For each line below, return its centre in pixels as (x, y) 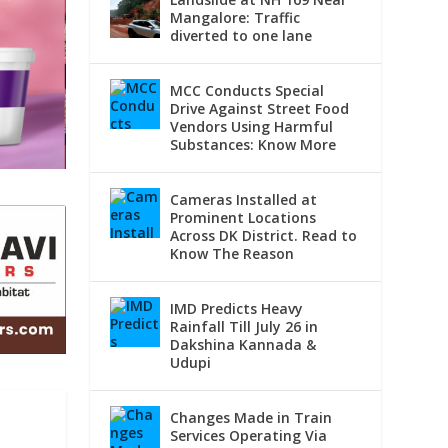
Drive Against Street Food (260, 109)
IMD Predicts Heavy (237, 309)
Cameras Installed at (244, 200)
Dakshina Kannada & (243, 345)
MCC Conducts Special (247, 91)
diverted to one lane (241, 36)
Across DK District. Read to (264, 236)
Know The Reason (232, 254)
